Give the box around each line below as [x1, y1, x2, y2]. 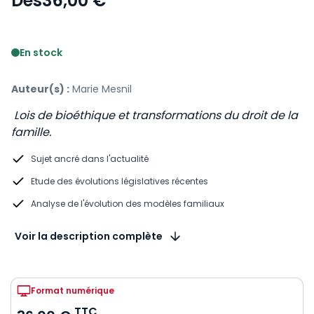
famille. [11, 124, 51, 140]
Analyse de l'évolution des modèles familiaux [31, 198, 224, 210]
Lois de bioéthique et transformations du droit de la [11, 107, 298, 123]
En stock [20, 46, 62, 60]
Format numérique [31, 285, 114, 296]
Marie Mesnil [72, 82, 132, 96]
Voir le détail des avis [11, 25, 125, 41]
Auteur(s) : [11, 82, 69, 96]
